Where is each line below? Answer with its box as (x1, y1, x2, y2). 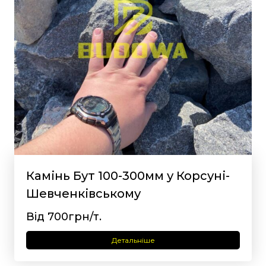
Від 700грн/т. (26, 210, 102, 223)
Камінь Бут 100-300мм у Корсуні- (26, 169, 230, 183)
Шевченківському (26, 186, 141, 201)
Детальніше (111, 236, 155, 245)
